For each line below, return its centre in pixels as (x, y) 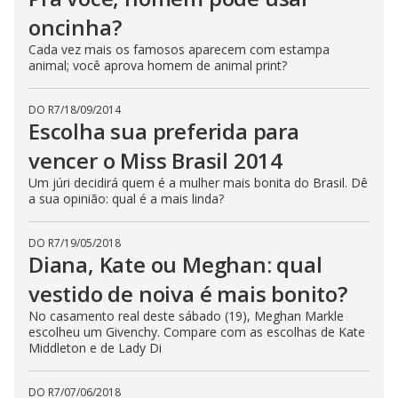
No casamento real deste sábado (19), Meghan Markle (186, 316)
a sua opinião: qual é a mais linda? (126, 199)
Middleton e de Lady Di (97, 348)
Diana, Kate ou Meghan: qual (175, 264)
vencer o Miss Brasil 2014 (156, 160)
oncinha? (75, 27)
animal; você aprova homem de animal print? (158, 65)
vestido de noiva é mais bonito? (188, 294)
